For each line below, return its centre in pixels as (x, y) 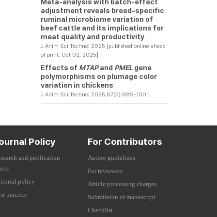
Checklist (100, 210)
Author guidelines (111, 158)
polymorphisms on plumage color (99, 76)
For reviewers (105, 171)
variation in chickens (77, 85)
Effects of (60, 68)
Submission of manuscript (122, 197)
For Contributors (125, 142)
